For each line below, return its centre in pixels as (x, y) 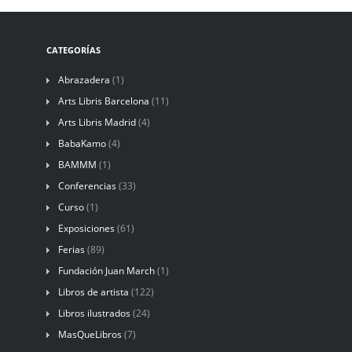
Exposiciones (86, 228)
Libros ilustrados (94, 313)
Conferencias (87, 185)
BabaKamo (82, 143)
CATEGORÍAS (73, 49)
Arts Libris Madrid (97, 122)
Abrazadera (84, 79)
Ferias (71, 249)
